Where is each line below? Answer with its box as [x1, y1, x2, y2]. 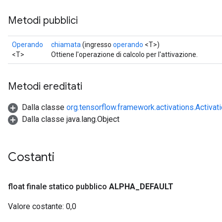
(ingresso [81, 41, 113, 49]
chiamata [51, 41, 81, 49]
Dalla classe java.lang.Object [22, 114, 119, 124]
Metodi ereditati [8, 80, 82, 93]
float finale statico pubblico [8, 182, 107, 191]
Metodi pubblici [8, 14, 78, 27]
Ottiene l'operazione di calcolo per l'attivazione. [51, 51, 198, 58]
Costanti [8, 150, 57, 165]
